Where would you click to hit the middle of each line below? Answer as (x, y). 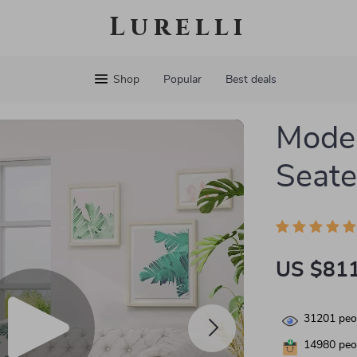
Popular (182, 80)
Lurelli (178, 27)
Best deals (251, 80)
